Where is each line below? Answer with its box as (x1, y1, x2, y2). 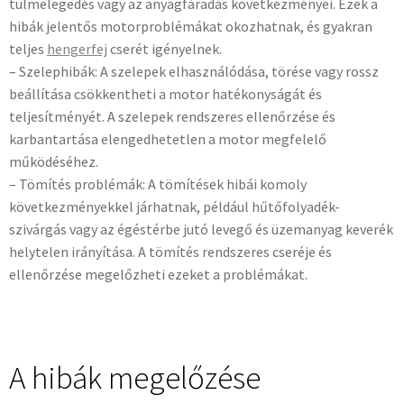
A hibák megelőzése (9, 357, 261, 398)
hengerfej (47, 40, 107, 59)
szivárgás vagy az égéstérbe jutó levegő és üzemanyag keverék (9, 220, 393, 239)
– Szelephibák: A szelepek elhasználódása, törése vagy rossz (9, 62, 379, 81)
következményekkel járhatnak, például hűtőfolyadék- (9, 197, 340, 216)
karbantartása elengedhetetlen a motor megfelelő (9, 130, 326, 149)
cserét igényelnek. (107, 40, 222, 59)
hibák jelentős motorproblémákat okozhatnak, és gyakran (9, 17, 372, 36)
